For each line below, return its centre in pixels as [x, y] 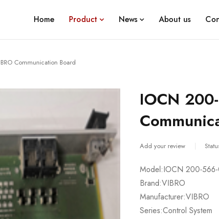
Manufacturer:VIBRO [175, 197]
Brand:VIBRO [163, 183]
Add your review [163, 146]
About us [175, 19]
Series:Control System [176, 210]
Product [83, 19]
